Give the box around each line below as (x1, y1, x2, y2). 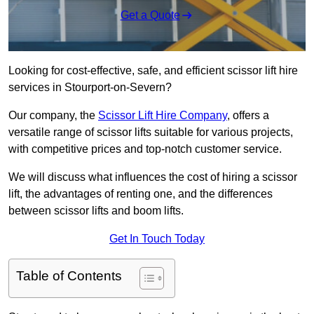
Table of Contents (16, 268, 122, 284)
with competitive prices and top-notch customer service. (8, 143, 282, 156)
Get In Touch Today (109, 233, 205, 245)
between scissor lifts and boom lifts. (8, 205, 184, 217)
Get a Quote (120, 9, 180, 22)
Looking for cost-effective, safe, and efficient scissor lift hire (8, 64, 298, 77)
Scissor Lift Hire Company (98, 109, 227, 122)
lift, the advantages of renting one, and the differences (8, 188, 273, 200)
